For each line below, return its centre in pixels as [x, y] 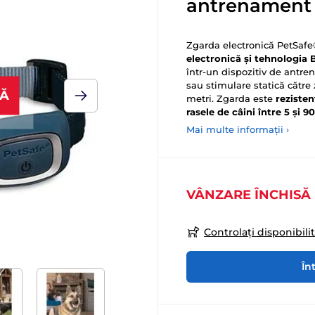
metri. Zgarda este [231, 98]
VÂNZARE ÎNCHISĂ [249, 195]
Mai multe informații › [238, 129]
